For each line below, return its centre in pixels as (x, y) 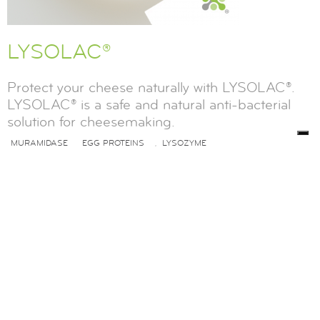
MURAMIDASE (39, 143)
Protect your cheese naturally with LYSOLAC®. (151, 87)
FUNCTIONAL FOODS (54, 161)
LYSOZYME (184, 143)
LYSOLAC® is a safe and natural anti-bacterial (149, 104)
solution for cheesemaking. (91, 121)
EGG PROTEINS (113, 143)
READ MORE (53, 209)
